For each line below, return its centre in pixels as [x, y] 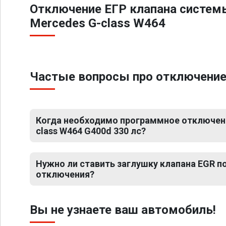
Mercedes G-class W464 [98, 23]
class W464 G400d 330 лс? [91, 131]
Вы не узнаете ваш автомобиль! [123, 210]
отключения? [65, 174]
